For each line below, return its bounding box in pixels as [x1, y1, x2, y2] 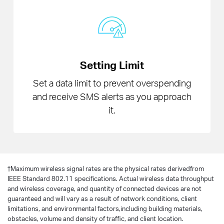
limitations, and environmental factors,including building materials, [7, 204, 202, 212]
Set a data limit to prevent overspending [32, 77, 191, 89]
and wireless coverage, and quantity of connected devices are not [7, 184, 201, 192]
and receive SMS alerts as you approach [32, 90, 191, 102]
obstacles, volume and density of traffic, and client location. [7, 214, 183, 222]
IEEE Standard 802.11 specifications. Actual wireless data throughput [7, 174, 214, 182]
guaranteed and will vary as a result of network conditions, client [7, 194, 197, 202]
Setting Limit [79, 58, 144, 71]
